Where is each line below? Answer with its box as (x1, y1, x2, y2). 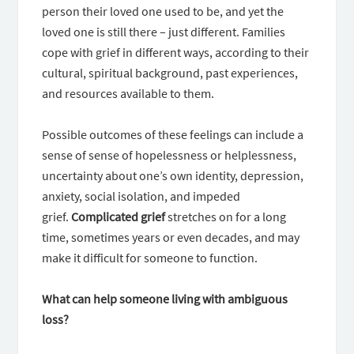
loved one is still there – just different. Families (42, 24, 286, 40)
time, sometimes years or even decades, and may (42, 229, 300, 245)
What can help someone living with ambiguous (42, 291, 288, 307)
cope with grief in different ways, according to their (42, 44, 310, 60)
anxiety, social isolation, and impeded (42, 188, 241, 204)
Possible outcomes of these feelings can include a (42, 126, 304, 142)
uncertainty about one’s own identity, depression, (42, 168, 304, 183)
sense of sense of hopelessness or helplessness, (42, 147, 297, 163)
